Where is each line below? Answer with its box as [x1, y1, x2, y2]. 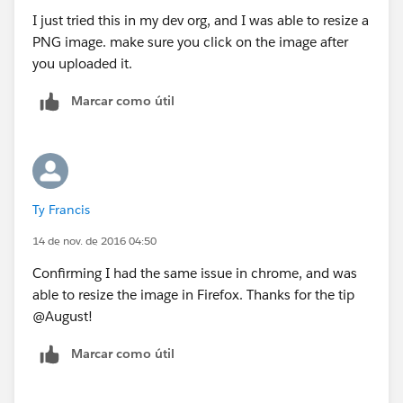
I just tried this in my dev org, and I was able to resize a [32, 11, 369, 29]
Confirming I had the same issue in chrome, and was [32, 264, 357, 282]
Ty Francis [32, 201, 90, 218]
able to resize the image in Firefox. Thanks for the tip [32, 285, 354, 303]
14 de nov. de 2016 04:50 [32, 232, 157, 248]
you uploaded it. [32, 54, 132, 72]
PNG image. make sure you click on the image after [32, 32, 348, 50]
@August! [32, 307, 93, 325]
